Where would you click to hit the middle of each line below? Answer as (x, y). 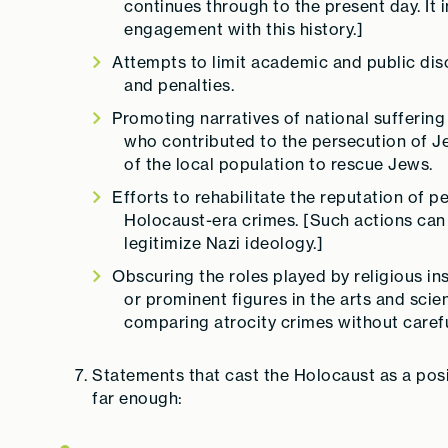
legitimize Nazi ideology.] (223, 243)
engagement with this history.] (243, 29)
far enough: (137, 398)
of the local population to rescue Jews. (278, 164)
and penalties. (179, 85)
